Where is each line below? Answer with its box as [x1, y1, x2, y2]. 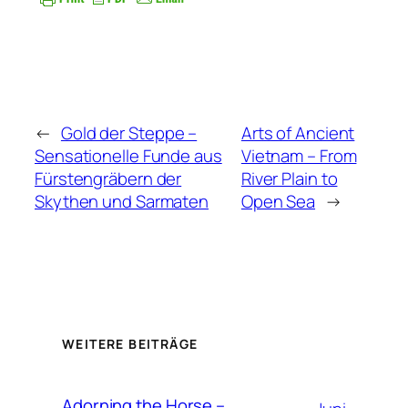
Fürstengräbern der [35, 167, 182, 191]
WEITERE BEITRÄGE [62, 334, 199, 352]
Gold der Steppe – [60, 121, 198, 146]
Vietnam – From [240, 144, 357, 168]
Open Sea [240, 189, 316, 214]
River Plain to [240, 167, 338, 191]
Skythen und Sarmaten [35, 189, 209, 214]
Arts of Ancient [240, 121, 355, 146]
